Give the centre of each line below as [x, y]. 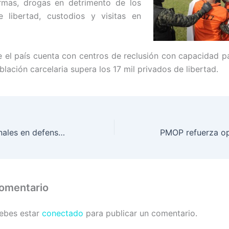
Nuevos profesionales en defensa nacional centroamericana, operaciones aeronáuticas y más [62, 133]
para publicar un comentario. [140, 213]
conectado [63, 213]
